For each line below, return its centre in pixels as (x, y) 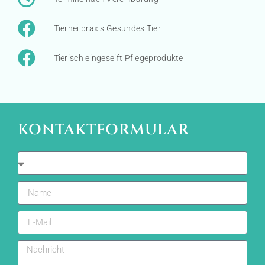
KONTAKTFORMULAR (104, 130)
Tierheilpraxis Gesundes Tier (107, 28)
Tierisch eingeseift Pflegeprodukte (118, 58)
